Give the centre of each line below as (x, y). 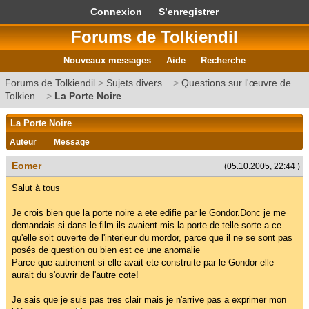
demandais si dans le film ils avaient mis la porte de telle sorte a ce (147, 225)
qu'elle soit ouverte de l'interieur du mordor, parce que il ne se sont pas (152, 238)
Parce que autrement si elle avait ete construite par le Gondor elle (143, 262)
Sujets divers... (138, 83)
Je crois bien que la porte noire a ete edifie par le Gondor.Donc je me (149, 213)
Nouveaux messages (107, 60)
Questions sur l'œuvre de (236, 83)
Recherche (223, 60)
